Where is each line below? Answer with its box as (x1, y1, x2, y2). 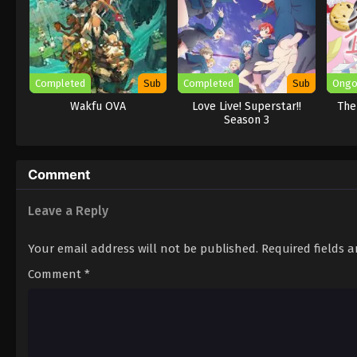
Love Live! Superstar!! (192, 99, 302, 113)
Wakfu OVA (70, 99, 127, 113)
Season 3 (224, 112, 270, 127)
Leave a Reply (28, 202, 108, 218)
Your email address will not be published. (28, 241, 258, 256)
